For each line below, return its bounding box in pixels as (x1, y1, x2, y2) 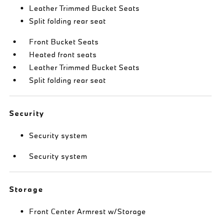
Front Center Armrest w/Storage (29, 206, 147, 216)
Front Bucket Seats (29, 37, 99, 46)
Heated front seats (29, 49, 97, 59)
